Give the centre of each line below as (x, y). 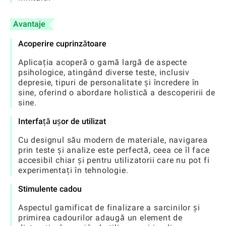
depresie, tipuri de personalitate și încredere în (109, 82)
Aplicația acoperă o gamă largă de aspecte (103, 62)
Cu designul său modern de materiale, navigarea (113, 140)
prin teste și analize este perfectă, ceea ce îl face (114, 150)
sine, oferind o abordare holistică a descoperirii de (117, 92)
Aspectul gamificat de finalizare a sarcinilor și (109, 207)
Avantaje (29, 24)
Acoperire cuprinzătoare (62, 43)
